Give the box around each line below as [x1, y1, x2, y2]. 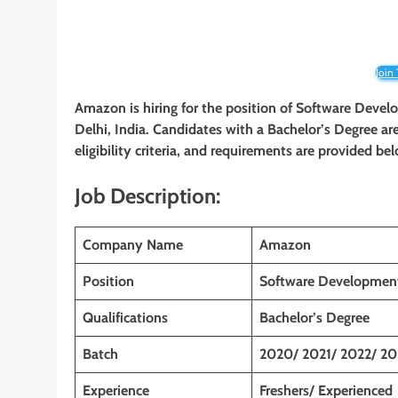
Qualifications [83, 308, 168, 326]
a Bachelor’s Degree [257, 121, 378, 139]
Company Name [83, 235, 183, 253]
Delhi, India [75, 121, 146, 139]
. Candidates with [146, 121, 257, 139]
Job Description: [75, 183, 220, 210]
